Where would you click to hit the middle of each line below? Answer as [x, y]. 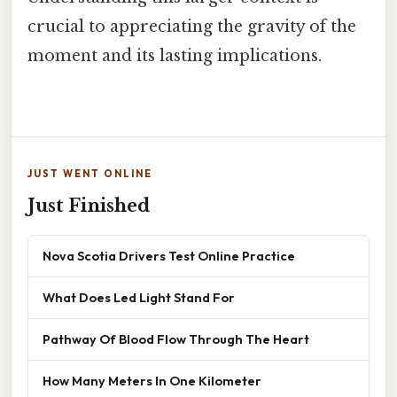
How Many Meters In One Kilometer [152, 380]
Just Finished [89, 205]
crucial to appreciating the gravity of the [192, 26]
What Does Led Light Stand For [139, 297]
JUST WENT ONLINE [90, 173]
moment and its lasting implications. [175, 55]
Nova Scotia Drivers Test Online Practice [169, 255]
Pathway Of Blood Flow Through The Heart [176, 339]
